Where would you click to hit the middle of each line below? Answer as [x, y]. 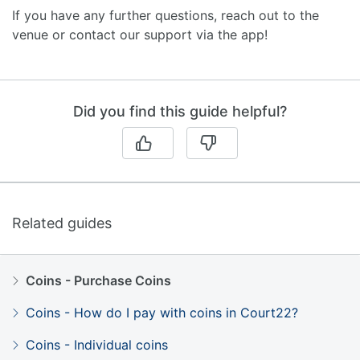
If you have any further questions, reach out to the [166, 15]
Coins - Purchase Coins [98, 280]
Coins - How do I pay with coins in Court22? [162, 312]
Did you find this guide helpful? [180, 111]
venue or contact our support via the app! [140, 34]
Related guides [62, 223]
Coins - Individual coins [97, 344]
